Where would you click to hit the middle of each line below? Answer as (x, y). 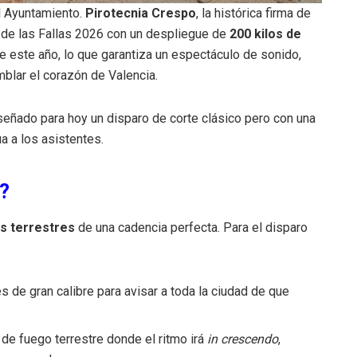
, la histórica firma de (253, 13)
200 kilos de (265, 33)
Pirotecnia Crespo (141, 13)
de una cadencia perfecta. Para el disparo (191, 227)
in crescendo (243, 339)
